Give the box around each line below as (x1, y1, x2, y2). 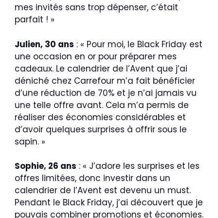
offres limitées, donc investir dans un (15, 172, 170, 184)
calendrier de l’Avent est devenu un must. (15, 184, 191, 197)
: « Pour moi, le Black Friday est (74, 38, 202, 50)
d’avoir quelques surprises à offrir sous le (15, 123, 187, 135)
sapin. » (15, 135, 45, 147)
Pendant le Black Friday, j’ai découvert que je (15, 197, 203, 209)
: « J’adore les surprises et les (76, 160, 200, 172)
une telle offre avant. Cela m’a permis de (15, 99, 189, 111)
